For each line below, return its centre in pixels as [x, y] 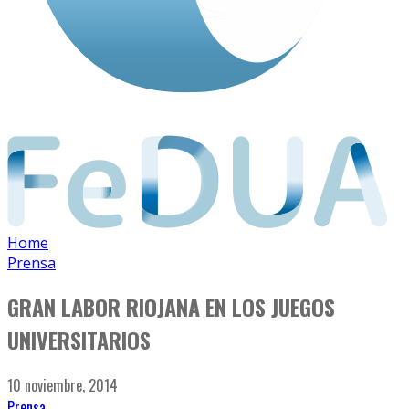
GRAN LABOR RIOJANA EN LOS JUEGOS [171, 307]
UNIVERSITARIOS [79, 340]
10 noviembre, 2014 [63, 386]
